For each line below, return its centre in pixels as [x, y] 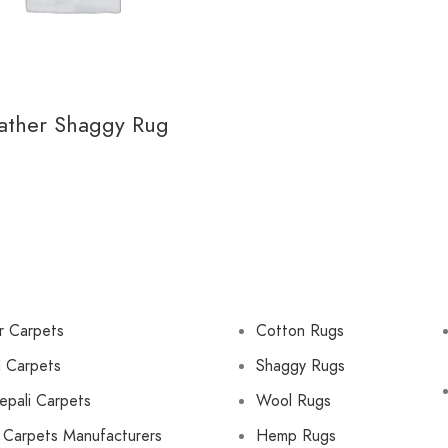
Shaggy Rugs [300, 365]
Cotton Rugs [300, 330]
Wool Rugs [293, 400]
